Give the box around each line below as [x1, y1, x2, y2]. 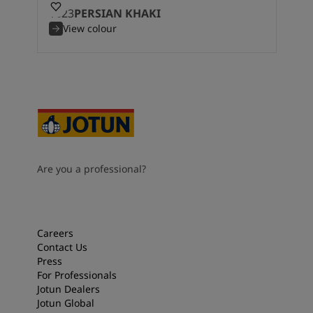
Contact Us [36, 240, 87, 254]
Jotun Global [36, 296, 94, 310]
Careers [36, 226, 73, 240]
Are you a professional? [36, 162, 146, 176]
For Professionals [36, 268, 117, 282]
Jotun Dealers [36, 282, 100, 296]
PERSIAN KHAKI [73, 6, 161, 22]
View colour [62, 22, 117, 36]
